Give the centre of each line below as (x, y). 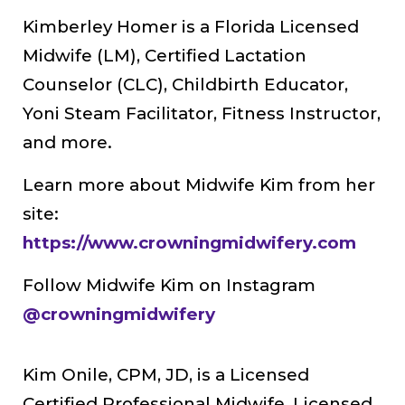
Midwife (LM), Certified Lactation (165, 55)
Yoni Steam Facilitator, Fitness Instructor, (202, 113)
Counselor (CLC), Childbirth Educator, (185, 84)
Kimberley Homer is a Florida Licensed (191, 26)
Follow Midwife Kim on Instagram (169, 285)
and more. (67, 142)
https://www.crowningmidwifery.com (189, 242)
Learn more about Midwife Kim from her (199, 184)
